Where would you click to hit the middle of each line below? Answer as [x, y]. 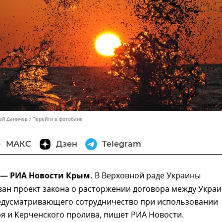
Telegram [122, 144]
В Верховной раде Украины [147, 176]
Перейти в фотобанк [57, 119]
